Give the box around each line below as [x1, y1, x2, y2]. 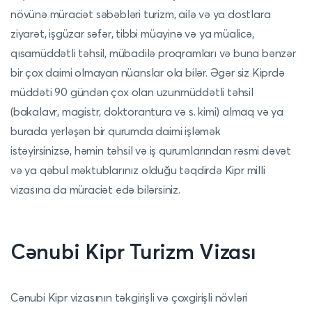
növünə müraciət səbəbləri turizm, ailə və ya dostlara [10, 7, 271, 21]
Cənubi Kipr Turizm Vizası [10, 239, 256, 265]
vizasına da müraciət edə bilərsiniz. [10, 182, 180, 196]
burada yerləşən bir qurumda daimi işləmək [10, 124, 221, 138]
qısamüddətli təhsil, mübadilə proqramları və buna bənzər [10, 46, 296, 60]
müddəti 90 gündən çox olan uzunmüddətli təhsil [10, 85, 253, 99]
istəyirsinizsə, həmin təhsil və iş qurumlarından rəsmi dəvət [10, 143, 291, 157]
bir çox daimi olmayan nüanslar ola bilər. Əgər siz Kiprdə [10, 65, 285, 79]
